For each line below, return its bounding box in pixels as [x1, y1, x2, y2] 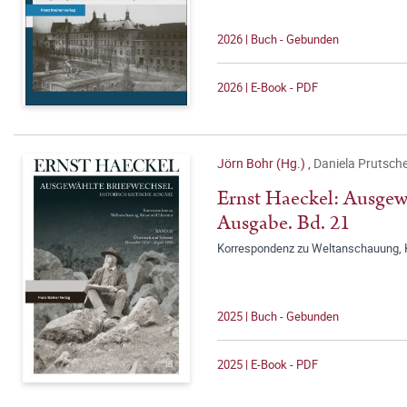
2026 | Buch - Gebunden [217, 31, 339, 47]
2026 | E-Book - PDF [217, 79, 318, 95]
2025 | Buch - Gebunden [217, 308, 339, 324]
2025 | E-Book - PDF [217, 356, 318, 372]
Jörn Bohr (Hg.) [217, 154, 308, 172]
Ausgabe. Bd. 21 [217, 208, 350, 238]
